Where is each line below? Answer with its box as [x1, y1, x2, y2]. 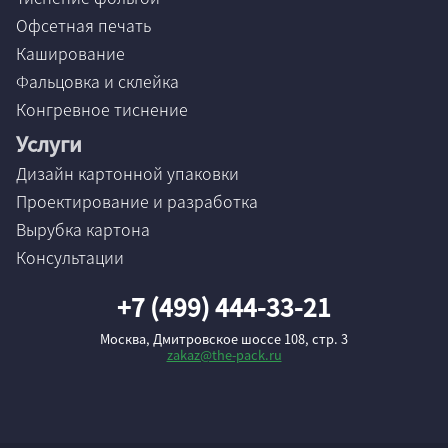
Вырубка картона [16, 217, 150, 241]
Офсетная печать [16, 13, 151, 37]
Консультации [16, 245, 124, 269]
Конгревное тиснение [16, 97, 188, 121]
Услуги [16, 129, 82, 158]
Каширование [16, 41, 125, 65]
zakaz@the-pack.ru [166, 345, 282, 364]
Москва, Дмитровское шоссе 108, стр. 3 [100, 329, 348, 348]
